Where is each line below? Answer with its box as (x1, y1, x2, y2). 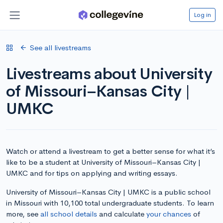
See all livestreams (30, 42, 91, 52)
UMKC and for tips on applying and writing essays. (6, 168, 178, 178)
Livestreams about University (6, 63, 213, 84)
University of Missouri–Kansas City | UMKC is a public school (6, 187, 211, 197)
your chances (146, 209, 191, 219)
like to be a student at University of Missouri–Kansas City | (6, 157, 201, 167)
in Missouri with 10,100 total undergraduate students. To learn (6, 198, 214, 208)
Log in (194, 10, 211, 19)
